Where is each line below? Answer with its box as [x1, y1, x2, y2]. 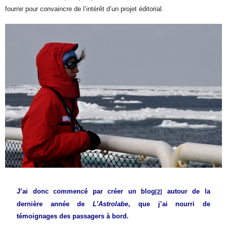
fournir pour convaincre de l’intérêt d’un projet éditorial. [5, 5, 164, 13]
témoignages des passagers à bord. [16, 212, 129, 220]
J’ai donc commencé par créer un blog [16, 187, 156, 195]
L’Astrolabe [93, 200, 129, 208]
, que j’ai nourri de [128, 200, 211, 208]
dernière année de [16, 200, 93, 208]
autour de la [162, 187, 211, 195]
